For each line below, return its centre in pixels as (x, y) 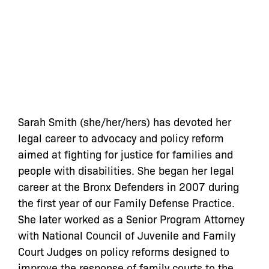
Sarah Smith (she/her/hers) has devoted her (125, 121)
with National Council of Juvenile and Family (127, 235)
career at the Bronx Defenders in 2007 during (128, 186)
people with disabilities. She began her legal (126, 170)
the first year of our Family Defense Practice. (126, 202)
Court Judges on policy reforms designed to (124, 251)
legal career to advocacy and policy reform (121, 138)
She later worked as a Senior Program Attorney (131, 219)
